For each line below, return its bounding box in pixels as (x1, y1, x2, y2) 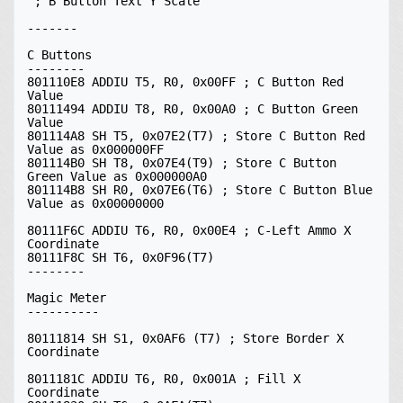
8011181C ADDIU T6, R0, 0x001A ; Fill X (27, 372, 300, 386)
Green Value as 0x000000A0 (27, 169, 207, 184)
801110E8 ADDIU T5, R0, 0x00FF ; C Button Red (27, 75, 344, 89)
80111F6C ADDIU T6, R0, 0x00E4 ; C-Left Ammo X (27, 223, 351, 237)
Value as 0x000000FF (27, 142, 164, 157)
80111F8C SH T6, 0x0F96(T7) (27, 250, 214, 264)
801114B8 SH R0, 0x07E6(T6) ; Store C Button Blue (27, 183, 372, 197)
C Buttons (27, 48, 92, 62)
